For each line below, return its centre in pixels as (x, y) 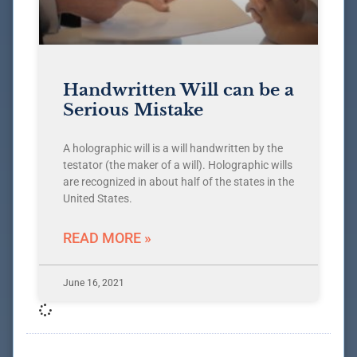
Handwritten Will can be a (178, 90)
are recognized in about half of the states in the (178, 182)
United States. (98, 199)
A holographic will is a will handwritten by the (173, 149)
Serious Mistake (133, 110)
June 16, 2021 (94, 283)
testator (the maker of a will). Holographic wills (178, 165)
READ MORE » (107, 238)
